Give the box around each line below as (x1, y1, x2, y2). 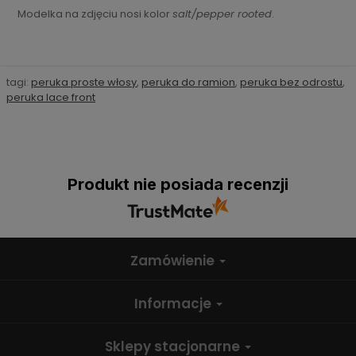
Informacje (133, 293, 215, 313)
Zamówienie (130, 250, 218, 270)
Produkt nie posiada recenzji (68, 174, 288, 194)
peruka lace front (6, 89, 95, 105)
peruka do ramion (141, 74, 235, 90)
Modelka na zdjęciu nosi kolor (17, 6, 172, 21)
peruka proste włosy (31, 74, 137, 90)
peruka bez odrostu (240, 74, 342, 90)
